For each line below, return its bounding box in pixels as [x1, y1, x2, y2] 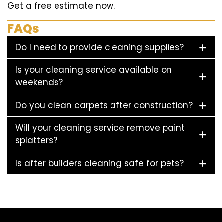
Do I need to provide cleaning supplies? [15, 41, 184, 54]
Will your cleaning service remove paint [15, 122, 185, 134]
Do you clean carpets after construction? [15, 99, 193, 111]
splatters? [15, 134, 57, 147]
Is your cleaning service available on [15, 64, 172, 76]
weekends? [15, 76, 63, 89]
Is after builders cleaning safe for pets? [15, 157, 184, 169]
